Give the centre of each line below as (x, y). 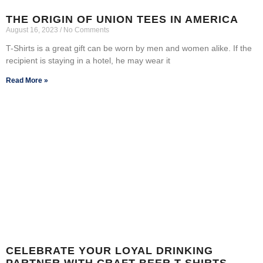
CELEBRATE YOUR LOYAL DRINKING (109, 250)
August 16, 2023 (33, 30)
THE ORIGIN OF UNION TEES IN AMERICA (122, 19)
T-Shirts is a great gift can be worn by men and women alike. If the (129, 48)
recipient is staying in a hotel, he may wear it (88, 60)
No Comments (85, 30)
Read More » (27, 80)
